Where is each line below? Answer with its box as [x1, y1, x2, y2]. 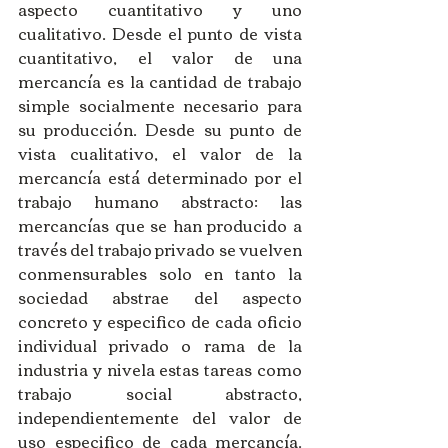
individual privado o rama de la [18, 330, 302, 361]
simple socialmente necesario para [18, 90, 302, 121]
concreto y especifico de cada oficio [18, 306, 302, 337]
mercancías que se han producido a [18, 210, 302, 241]
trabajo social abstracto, [18, 378, 302, 409]
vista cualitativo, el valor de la [18, 138, 302, 169]
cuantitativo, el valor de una [18, 42, 302, 73]
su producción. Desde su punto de [18, 114, 302, 145]
